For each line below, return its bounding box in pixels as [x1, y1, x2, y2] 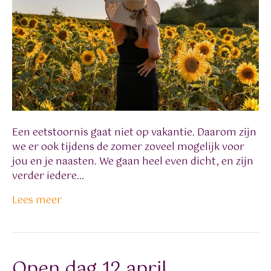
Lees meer [12, 192, 62, 209]
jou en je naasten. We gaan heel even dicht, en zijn [12, 154, 253, 171]
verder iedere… [12, 168, 84, 185]
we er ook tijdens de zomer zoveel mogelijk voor [12, 139, 244, 156]
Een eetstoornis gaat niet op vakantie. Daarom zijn [12, 125, 256, 142]
